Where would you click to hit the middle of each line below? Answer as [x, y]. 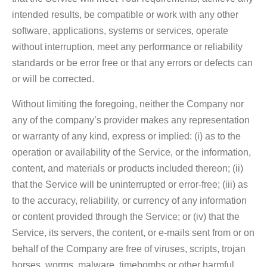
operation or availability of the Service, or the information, [131, 152]
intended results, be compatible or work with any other [125, 14]
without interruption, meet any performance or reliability [127, 46]
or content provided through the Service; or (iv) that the [126, 216]
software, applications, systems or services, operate [120, 30]
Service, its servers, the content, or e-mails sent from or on [133, 232]
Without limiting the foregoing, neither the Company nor [128, 104]
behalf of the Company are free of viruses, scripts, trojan [129, 249]
